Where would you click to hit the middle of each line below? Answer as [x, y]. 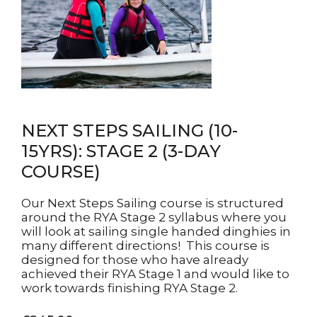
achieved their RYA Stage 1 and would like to [155, 274]
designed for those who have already [135, 260]
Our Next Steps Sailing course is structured [152, 203]
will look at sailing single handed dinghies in [156, 231]
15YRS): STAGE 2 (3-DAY [121, 151]
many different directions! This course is [145, 246]
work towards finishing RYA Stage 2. [131, 288]
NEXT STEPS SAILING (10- [129, 131]
